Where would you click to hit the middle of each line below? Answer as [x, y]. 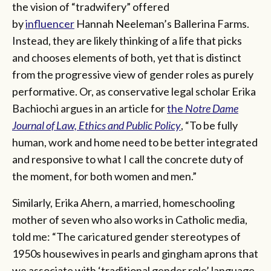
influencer [50, 23]
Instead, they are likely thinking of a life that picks [127, 40]
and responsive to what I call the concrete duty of [128, 159]
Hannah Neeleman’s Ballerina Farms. [162, 23]
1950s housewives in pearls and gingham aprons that [135, 253]
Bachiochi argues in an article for [90, 108]
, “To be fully [209, 125]
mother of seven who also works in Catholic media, [130, 219]
